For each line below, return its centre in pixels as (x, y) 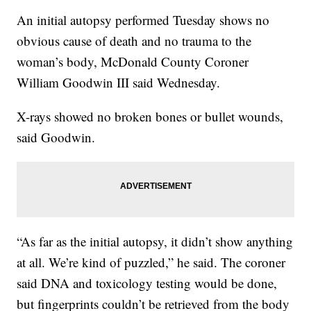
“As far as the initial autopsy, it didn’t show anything (155, 241)
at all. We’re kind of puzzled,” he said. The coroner (151, 262)
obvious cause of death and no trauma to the (134, 41)
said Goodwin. (56, 137)
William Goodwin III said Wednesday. (119, 82)
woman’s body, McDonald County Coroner (133, 61)
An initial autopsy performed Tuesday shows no (143, 20)
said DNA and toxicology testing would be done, (147, 283)
